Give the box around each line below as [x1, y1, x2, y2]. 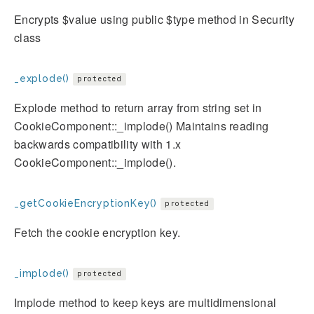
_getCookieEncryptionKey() [14, 197, 158, 209]
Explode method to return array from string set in [14, 99, 262, 116]
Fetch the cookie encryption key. [14, 224, 181, 240]
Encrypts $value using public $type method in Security [14, 11, 294, 27]
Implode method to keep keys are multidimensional [14, 294, 277, 310]
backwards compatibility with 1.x [14, 135, 182, 152]
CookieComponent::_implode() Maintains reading [14, 117, 269, 134]
